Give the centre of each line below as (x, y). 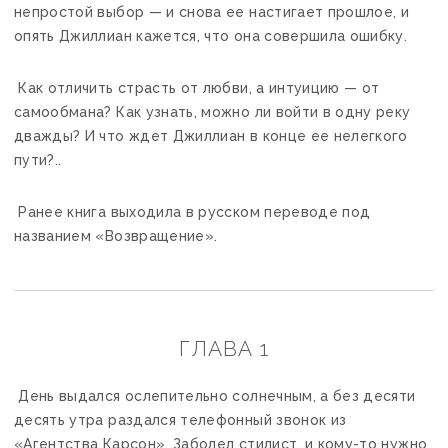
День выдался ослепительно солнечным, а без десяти (215, 395)
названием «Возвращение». (116, 235)
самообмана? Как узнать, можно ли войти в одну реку (212, 111)
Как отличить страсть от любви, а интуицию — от (197, 87)
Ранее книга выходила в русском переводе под (192, 211)
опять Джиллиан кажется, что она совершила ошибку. (211, 35)
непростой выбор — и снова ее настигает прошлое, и (212, 11)
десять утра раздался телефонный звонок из (180, 419)
